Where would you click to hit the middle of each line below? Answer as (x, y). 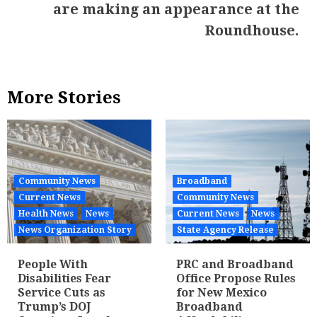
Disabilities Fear (64, 278)
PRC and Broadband (235, 264)
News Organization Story (75, 230)
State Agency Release (225, 230)
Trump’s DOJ (54, 307)
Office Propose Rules (236, 278)
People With (53, 264)
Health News (46, 214)
